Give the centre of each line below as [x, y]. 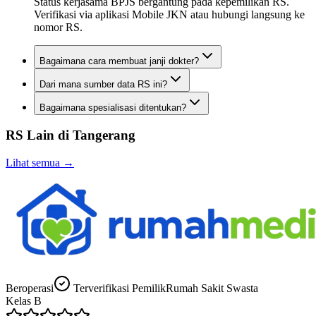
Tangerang [104, 135]
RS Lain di [39, 135]
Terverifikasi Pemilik [120, 288]
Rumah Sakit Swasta [212, 288]
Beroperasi [30, 288]
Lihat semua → [40, 163]
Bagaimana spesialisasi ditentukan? [113, 107]
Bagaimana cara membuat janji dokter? [119, 61]
